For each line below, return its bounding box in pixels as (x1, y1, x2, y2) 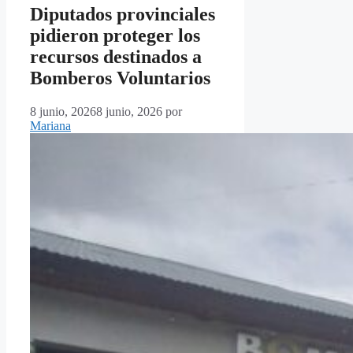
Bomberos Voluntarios (30, 68, 210, 89)
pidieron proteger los (30, 25, 200, 46)
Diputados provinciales (30, 4, 215, 25)
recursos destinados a (30, 46, 202, 68)
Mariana (30, 119, 71, 133)
